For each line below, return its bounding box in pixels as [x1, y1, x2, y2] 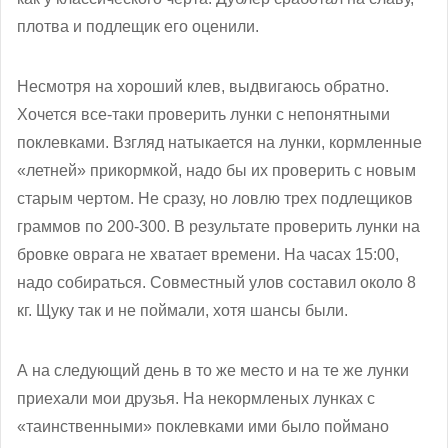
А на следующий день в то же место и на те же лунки [17, 361, 409, 379]
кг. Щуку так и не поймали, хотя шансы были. [17, 301, 348, 319]
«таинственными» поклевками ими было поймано [17, 417, 389, 435]
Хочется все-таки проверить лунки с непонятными [17, 105, 390, 123]
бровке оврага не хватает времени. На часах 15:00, [17, 245, 399, 263]
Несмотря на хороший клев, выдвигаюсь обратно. [17, 77, 389, 95]
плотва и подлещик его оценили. [17, 17, 259, 35]
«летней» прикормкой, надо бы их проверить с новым [17, 161, 416, 179]
